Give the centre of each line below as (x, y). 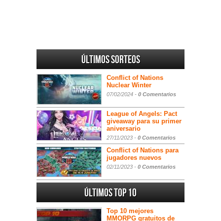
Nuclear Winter (129, 85)
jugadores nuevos (134, 158)
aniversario (124, 129)
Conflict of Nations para (143, 150)
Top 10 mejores (130, 211)
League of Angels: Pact (142, 114)
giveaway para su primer (144, 121)
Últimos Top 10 (110, 193)
